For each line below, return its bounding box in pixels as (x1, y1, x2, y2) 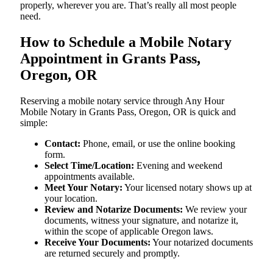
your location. (44, 193, 97, 204)
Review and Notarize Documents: (44, 204, 183, 214)
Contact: (44, 138, 80, 149)
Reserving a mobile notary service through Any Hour (20, 95, 224, 106)
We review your (183, 204, 247, 214)
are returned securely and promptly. (44, 247, 180, 258)
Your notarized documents (151, 236, 253, 247)
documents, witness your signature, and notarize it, (44, 214, 238, 225)
